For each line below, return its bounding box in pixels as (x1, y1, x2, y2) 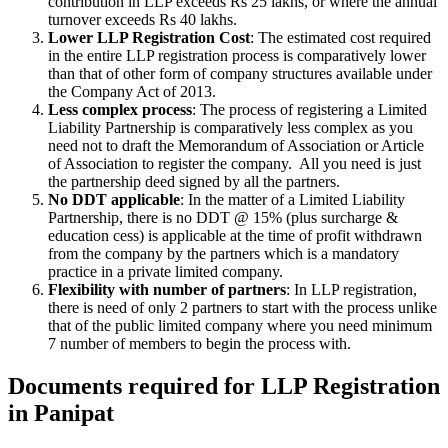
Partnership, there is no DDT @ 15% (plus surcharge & (48, 208, 398, 226)
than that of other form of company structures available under (48, 64, 432, 82)
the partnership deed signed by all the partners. (48, 172, 340, 190)
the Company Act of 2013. (48, 82, 216, 100)
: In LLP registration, (286, 280, 417, 298)
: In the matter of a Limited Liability (180, 190, 405, 208)
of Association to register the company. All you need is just (48, 154, 421, 172)
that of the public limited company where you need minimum (48, 316, 432, 334)
